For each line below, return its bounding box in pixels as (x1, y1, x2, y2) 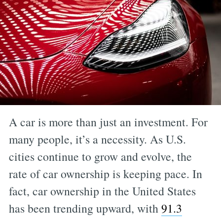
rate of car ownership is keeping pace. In (8, 166, 202, 182)
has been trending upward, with (8, 200, 161, 217)
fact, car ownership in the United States (8, 183, 196, 199)
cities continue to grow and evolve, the (8, 148, 192, 165)
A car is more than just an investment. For (8, 114, 208, 130)
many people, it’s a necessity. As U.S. (8, 131, 186, 147)
